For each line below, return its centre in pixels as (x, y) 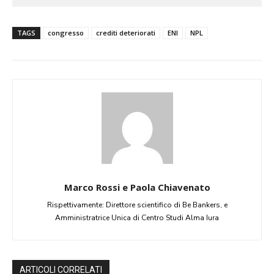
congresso (66, 32)
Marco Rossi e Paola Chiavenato (137, 187)
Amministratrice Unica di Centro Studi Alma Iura (137, 217)
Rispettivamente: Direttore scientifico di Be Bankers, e (137, 205)
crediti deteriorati (126, 32)
